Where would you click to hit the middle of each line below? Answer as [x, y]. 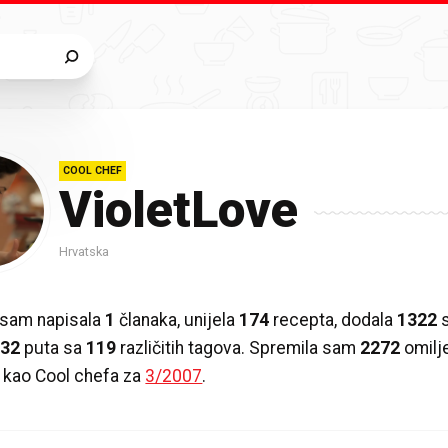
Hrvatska [83, 251]
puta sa [53, 347]
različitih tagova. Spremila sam [238, 347]
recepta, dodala [333, 319]
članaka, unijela [177, 319]
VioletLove [178, 209]
